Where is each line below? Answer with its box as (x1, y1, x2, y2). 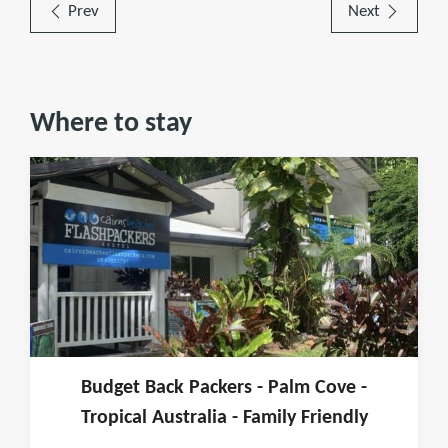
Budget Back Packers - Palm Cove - (81, 378, 367, 398)
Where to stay (30, 110, 192, 138)
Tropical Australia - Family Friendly (80, 408, 368, 428)
